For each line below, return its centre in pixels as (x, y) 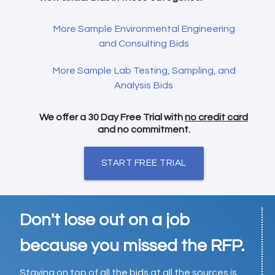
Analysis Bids (144, 85)
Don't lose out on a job (105, 220)
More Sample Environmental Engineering (144, 29)
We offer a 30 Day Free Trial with (112, 117)
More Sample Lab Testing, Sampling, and (144, 70)
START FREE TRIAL (144, 163)
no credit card (216, 117)
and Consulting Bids (144, 43)
